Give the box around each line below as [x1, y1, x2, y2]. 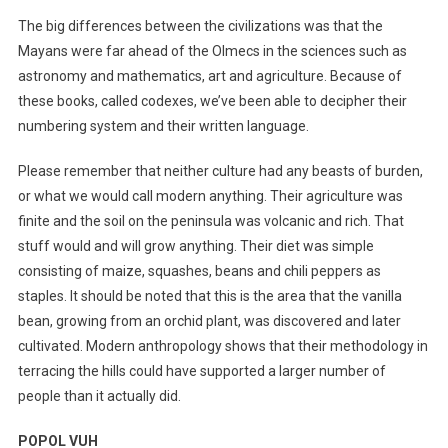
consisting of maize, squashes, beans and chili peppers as [17, 262, 381, 279]
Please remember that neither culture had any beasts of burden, [17, 162, 423, 179]
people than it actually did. [17, 387, 181, 404]
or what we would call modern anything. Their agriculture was [17, 187, 403, 204]
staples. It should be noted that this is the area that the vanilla [17, 287, 402, 304]
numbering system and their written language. [17, 117, 312, 134]
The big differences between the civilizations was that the [17, 17, 383, 34]
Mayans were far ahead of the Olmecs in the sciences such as [17, 42, 407, 59]
